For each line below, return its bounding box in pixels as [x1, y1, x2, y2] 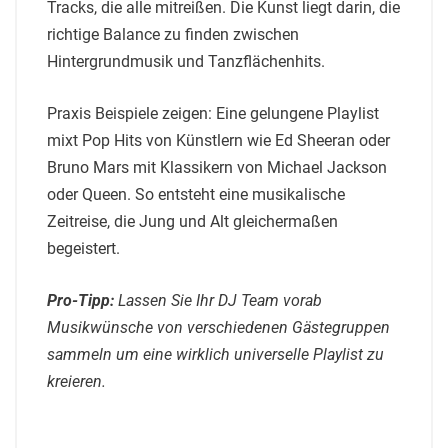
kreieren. [47, 371, 106, 391]
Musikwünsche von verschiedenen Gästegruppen [47, 317, 390, 337]
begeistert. [47, 238, 120, 258]
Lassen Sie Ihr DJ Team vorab [118, 290, 322, 310]
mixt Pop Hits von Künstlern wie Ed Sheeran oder [47, 130, 390, 150]
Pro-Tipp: [47, 290, 114, 310]
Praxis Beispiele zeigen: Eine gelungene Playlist [47, 103, 379, 123]
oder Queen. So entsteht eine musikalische [47, 184, 345, 204]
